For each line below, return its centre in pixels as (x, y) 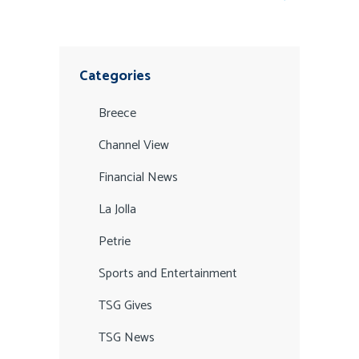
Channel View (134, 146)
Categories (115, 77)
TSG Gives (125, 306)
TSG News (127, 338)
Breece (117, 114)
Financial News (138, 178)
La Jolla (117, 210)
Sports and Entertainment (168, 274)
